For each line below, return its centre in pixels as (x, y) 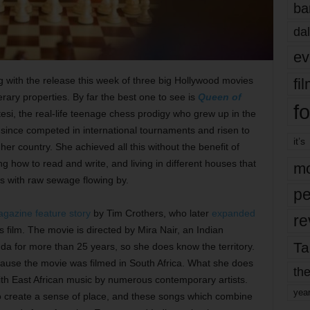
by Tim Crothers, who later (151, 213)
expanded (233, 213)
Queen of (219, 97)
